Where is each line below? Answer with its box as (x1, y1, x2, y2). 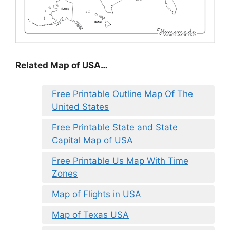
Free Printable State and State (52, 122, 178, 132)
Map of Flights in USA (52, 188, 141, 199)
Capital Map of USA (52, 135, 133, 145)
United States (52, 101, 109, 112)
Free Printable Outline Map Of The (52, 88, 193, 99)
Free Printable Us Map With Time (52, 155, 188, 166)
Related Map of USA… (15, 60, 108, 71)
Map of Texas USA (52, 209, 129, 220)
